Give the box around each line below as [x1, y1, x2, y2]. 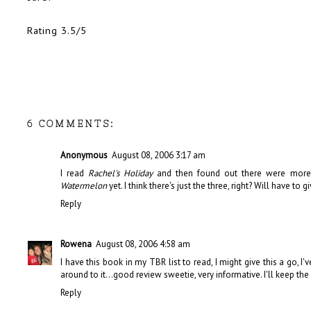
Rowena [60, 238, 92, 251]
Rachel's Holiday [88, 167, 153, 180]
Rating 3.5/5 [27, 24, 87, 37]
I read [60, 167, 89, 180]
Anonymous [60, 149, 108, 162]
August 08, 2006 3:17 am [112, 149, 205, 162]
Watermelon [60, 180, 107, 192]
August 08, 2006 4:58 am [96, 238, 190, 251]
